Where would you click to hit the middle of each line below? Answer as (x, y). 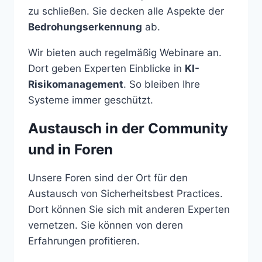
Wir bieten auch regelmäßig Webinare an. (125, 52)
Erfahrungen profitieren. (84, 241)
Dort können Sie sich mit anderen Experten (129, 209)
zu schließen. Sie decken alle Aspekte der (126, 11)
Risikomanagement (76, 84)
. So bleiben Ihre (162, 84)
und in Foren (70, 149)
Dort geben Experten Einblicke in (106, 68)
